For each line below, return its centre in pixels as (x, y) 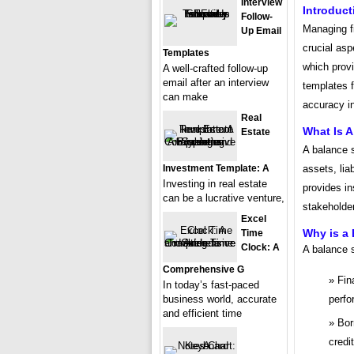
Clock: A (260, 247)
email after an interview (216, 83)
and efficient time (202, 313)
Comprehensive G (203, 269)
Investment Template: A (216, 168)
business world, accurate (220, 299)
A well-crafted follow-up (215, 68)
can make (185, 97)
